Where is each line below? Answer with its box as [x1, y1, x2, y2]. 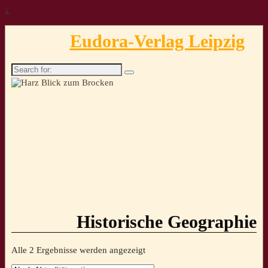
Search [11, 63, 36, 73]
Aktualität [145, 254, 181, 264]
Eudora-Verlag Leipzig [69, 31, 245, 51]
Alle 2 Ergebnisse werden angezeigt [11, 245, 145, 255]
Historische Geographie [77, 212, 257, 232]
